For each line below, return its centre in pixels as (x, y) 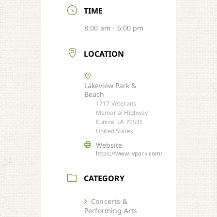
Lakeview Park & (110, 85)
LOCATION (104, 54)
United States (115, 131)
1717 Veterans (116, 103)
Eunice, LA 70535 (120, 122)
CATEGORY (104, 178)
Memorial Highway (122, 112)
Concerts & (109, 201)
